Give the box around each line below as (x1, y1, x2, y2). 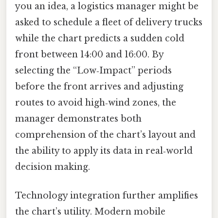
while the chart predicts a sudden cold (15, 33, 184, 44)
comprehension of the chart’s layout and (15, 129, 196, 141)
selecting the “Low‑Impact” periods (15, 65, 172, 76)
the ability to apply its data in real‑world (15, 145, 193, 157)
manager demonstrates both (15, 113, 142, 125)
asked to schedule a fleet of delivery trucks (15, 17, 202, 28)
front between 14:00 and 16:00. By (15, 49, 163, 60)
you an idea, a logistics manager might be (15, 1, 199, 12)
